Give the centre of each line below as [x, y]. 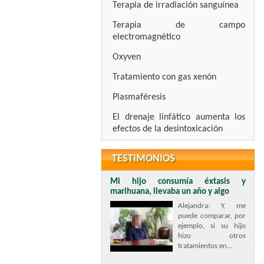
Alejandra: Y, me [212, 206]
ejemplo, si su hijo [212, 226]
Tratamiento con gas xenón [164, 77]
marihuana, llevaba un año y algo [170, 192]
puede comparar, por [212, 216]
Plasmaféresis [139, 97]
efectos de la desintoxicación [168, 129]
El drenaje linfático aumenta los [179, 117]
